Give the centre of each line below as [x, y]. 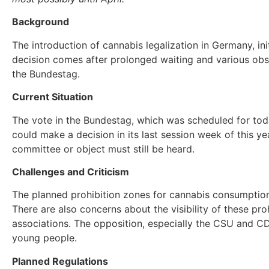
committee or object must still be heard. [103, 149]
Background [41, 22]
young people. [44, 238]
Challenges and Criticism [71, 171]
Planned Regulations [60, 261]
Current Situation [53, 97]
